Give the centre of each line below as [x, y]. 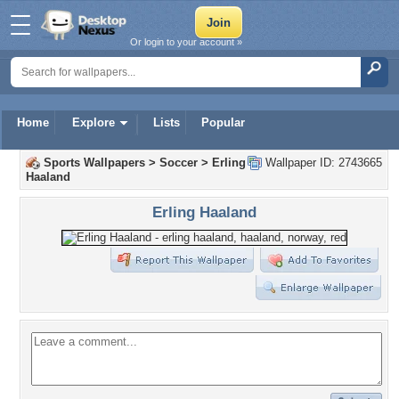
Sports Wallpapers [94, 163]
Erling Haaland [204, 212]
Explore [94, 122]
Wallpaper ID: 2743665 [322, 163]
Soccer [179, 163]
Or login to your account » [186, 42]
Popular [223, 122]
